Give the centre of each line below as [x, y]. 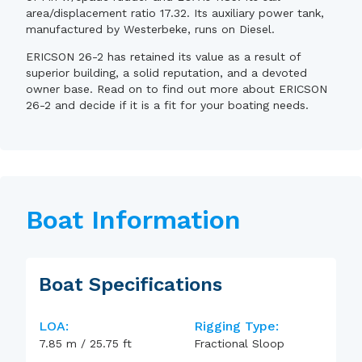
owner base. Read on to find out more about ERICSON [177, 89]
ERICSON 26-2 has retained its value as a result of [163, 57]
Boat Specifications [130, 284]
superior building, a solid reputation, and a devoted [166, 73]
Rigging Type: [236, 326]
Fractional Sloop [239, 343]
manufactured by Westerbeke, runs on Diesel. [150, 29]
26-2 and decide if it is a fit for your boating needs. [167, 105]
